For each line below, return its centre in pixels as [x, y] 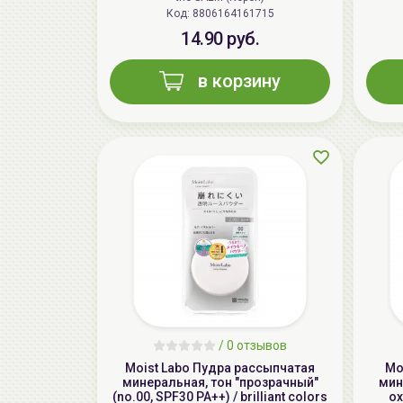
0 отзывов [257, 346]
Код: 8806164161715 [233, 14]
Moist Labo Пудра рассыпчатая [220, 368]
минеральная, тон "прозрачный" [220, 383]
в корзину [239, 81]
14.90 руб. [220, 39]
